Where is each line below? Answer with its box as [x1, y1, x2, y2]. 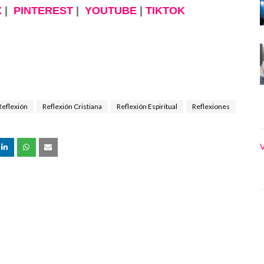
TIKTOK [145, 5, 185, 17]
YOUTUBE [84, 5, 137, 17]
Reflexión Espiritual [117, 102, 177, 111]
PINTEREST [13, 5, 73, 17]
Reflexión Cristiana [42, 102, 102, 111]
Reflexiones [192, 102, 230, 111]
